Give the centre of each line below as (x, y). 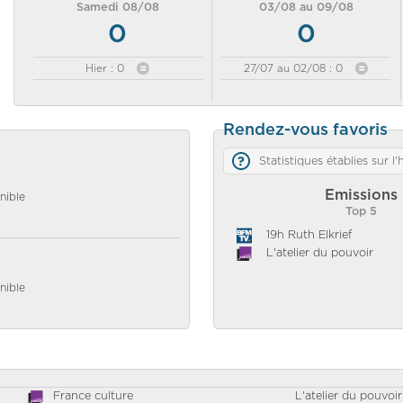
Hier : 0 (107, 68)
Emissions (362, 195)
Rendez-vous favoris (306, 130)
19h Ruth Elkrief (310, 235)
